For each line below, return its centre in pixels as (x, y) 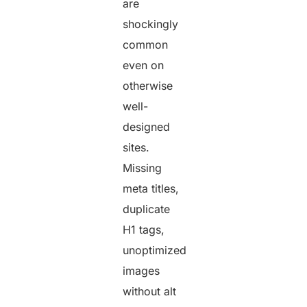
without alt (150, 291)
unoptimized (155, 250)
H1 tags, (144, 229)
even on (144, 65)
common (146, 44)
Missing (143, 168)
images (142, 270)
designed (147, 126)
